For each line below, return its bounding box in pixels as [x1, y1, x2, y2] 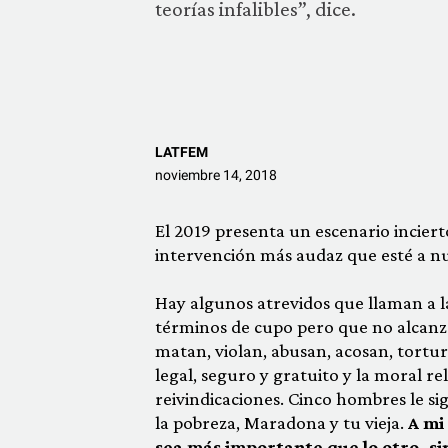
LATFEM [154, 144, 208, 160]
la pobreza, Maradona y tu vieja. [154, 412, 408, 433]
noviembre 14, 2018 [154, 167, 277, 183]
